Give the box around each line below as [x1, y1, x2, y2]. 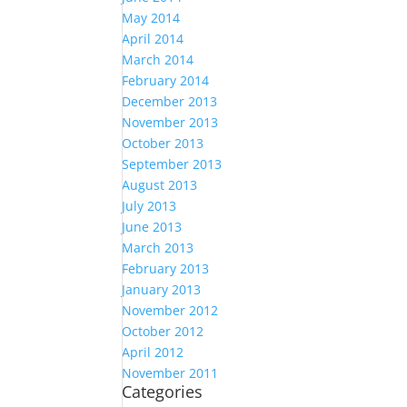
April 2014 [122, 30, 184, 47]
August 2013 [122, 176, 198, 194]
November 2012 [122, 302, 219, 319]
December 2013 [122, 93, 218, 110]
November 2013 [122, 114, 219, 131]
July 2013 [122, 197, 177, 214]
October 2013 [122, 134, 204, 152]
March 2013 [122, 239, 194, 256]
